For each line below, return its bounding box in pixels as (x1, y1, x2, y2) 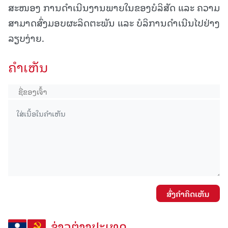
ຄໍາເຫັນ (8, 56, 48, 77)
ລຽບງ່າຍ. (8, 30, 44, 45)
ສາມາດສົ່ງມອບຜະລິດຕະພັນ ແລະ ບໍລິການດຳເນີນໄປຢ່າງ (8, 15, 220, 30)
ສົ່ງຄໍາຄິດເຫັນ (166, 187, 210, 200)
